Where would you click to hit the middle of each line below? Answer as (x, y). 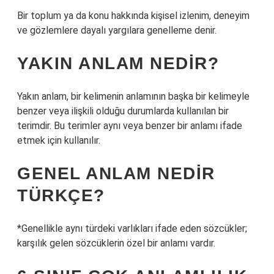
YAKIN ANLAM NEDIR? (118, 63)
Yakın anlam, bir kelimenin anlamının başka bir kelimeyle (133, 96)
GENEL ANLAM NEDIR (116, 173)
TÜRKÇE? (61, 195)
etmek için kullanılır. (59, 140)
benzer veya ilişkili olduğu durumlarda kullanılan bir (123, 111)
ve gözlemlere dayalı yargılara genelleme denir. (117, 30)
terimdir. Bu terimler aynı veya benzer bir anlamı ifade (130, 126)
